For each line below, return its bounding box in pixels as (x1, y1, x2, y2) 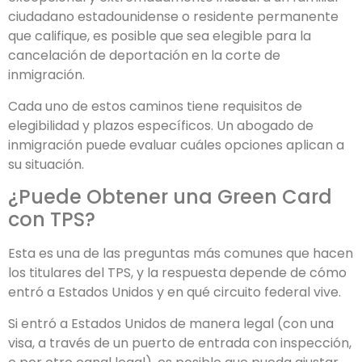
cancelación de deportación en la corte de (8, 46, 280, 65)
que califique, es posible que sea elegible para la (8, 27, 311, 46)
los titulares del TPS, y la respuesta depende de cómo (8, 263, 347, 283)
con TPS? (8, 206, 95, 234)
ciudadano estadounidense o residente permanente (8, 7, 339, 27)
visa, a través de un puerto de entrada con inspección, (8, 333, 351, 352)
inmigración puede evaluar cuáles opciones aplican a (8, 135, 344, 154)
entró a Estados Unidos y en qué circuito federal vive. (8, 283, 341, 302)
